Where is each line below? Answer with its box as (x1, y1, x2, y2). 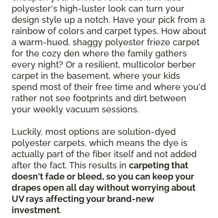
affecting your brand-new (46, 194, 154, 204)
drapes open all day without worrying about (12, 182, 196, 193)
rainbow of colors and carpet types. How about (12, 26, 206, 36)
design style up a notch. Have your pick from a (12, 15, 205, 25)
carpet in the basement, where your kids (12, 71, 180, 81)
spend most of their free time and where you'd (12, 82, 206, 92)
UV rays (12, 194, 43, 204)
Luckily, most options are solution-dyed (12, 127, 176, 137)
